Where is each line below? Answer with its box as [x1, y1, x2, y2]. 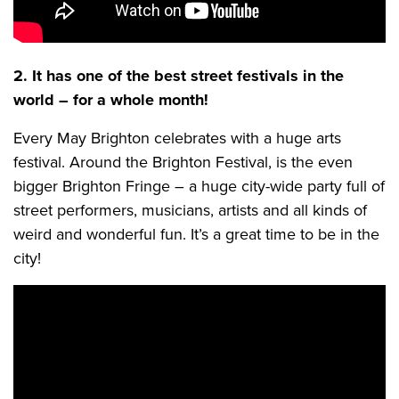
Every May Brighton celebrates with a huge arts [13, 126, 341, 150]
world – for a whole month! [13, 88, 208, 111]
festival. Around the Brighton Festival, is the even [13, 151, 353, 174]
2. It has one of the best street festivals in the [13, 64, 344, 87]
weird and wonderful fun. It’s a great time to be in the [13, 223, 379, 246]
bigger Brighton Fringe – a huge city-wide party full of [13, 175, 385, 198]
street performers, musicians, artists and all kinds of [13, 199, 367, 222]
